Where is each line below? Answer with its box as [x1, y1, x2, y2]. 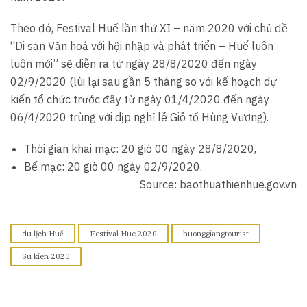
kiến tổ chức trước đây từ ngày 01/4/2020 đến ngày [10, 93, 269, 107]
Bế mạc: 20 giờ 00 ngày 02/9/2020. [24, 160, 202, 174]
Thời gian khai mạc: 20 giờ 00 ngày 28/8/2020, [24, 142, 256, 156]
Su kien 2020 [22, 251, 70, 262]
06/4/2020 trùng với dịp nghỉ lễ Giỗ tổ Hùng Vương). [10, 110, 269, 125]
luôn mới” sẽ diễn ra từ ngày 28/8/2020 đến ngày [10, 57, 257, 71]
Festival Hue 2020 [90, 229, 157, 239]
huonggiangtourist [183, 229, 249, 239]
